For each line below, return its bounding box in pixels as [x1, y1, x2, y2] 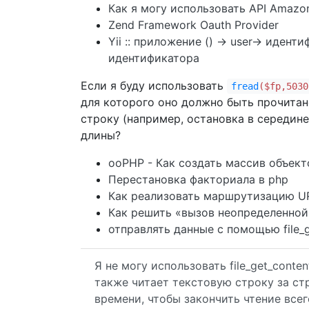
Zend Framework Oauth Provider [108, 18, 279, 32]
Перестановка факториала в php [108, 172, 288, 186]
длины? [81, 128, 121, 142]
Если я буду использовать [81, 79, 227, 92]
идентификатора [108, 51, 199, 65]
